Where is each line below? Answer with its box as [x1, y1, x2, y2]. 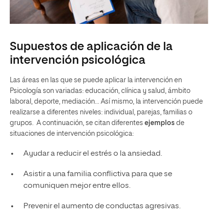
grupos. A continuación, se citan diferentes [10, 120, 145, 127]
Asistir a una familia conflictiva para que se [23, 170, 172, 179]
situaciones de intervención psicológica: [10, 130, 134, 138]
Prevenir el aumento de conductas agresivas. [23, 202, 181, 211]
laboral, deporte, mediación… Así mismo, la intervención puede [10, 98, 203, 106]
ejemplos [145, 120, 176, 127]
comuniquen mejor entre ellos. [23, 182, 130, 190]
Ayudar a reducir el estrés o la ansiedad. [23, 150, 162, 158]
